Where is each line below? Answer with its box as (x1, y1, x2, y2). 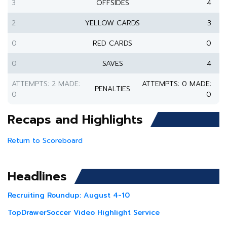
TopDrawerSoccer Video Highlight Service (8, 207, 160, 218)
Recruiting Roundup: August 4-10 (8, 190, 130, 201)
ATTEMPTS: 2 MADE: (12, 79, 80, 89)
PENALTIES (95, 84, 130, 94)
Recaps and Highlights (8, 110, 143, 129)
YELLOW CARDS (85, 18, 140, 28)
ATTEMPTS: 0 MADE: (142, 79, 211, 89)
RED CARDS (93, 38, 132, 49)
